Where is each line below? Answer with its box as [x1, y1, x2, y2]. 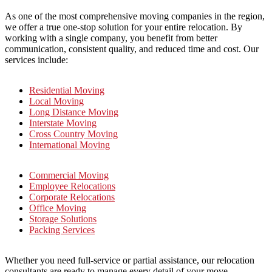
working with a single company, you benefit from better [5, 33, 217, 44]
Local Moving [29, 96, 84, 107]
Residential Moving [29, 85, 104, 96]
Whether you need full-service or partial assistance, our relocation [5, 255, 254, 266]
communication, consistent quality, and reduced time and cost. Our [5, 44, 259, 55]
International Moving [29, 140, 110, 151]
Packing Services [29, 225, 95, 236]
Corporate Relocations [29, 192, 115, 203]
